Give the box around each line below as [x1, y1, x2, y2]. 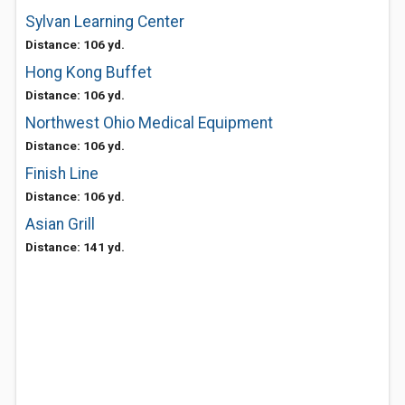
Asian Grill [25, 215, 95, 233]
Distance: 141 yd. [25, 240, 125, 254]
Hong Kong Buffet [25, 63, 152, 81]
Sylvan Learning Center [25, 13, 184, 31]
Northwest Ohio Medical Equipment [25, 114, 273, 132]
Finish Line [25, 165, 99, 183]
